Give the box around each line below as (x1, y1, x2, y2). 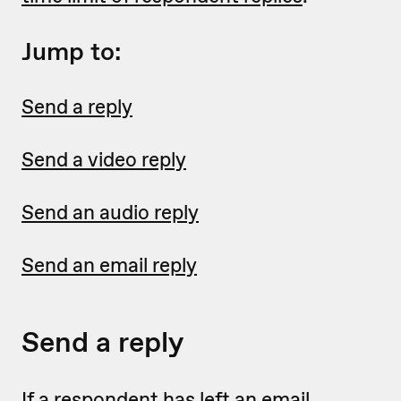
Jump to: (21, 35, 121, 68)
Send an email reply (21, 252, 197, 278)
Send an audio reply (21, 199, 199, 226)
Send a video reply (21, 146, 186, 173)
